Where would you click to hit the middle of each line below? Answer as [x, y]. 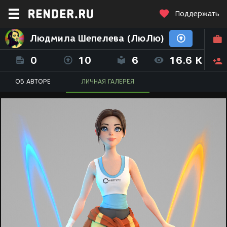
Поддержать [197, 14]
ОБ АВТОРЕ [33, 81]
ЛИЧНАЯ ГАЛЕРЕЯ [108, 81]
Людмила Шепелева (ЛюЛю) [97, 39]
